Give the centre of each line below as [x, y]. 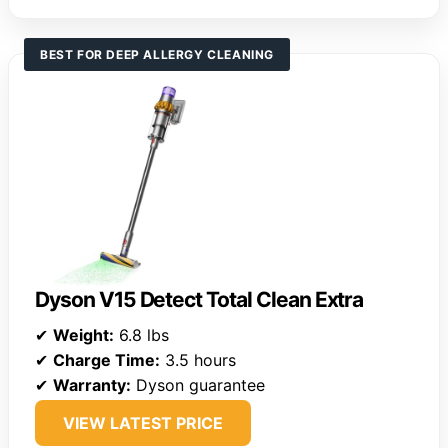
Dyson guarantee [198, 385]
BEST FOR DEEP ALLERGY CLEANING [157, 55]
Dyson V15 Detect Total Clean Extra [199, 300]
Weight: [83, 335]
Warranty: [92, 385]
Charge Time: [106, 360]
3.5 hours [198, 360]
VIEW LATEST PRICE [143, 423]
